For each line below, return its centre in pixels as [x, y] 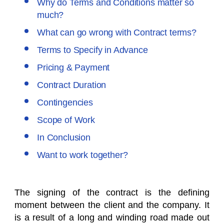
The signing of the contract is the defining [112, 192]
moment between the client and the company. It [112, 205]
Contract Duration [72, 85]
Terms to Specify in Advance [92, 50]
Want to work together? [82, 155]
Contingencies [65, 102]
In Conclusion [64, 137]
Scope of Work [66, 120]
